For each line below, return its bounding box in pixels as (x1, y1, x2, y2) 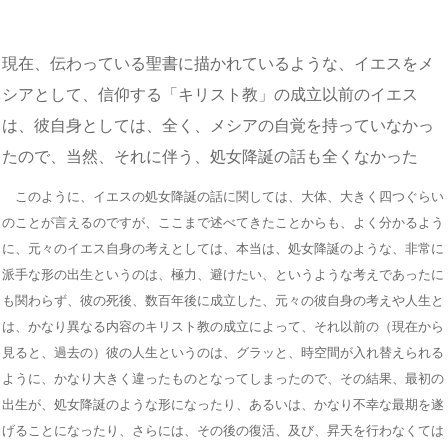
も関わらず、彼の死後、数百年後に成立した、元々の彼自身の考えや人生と (2, 292, 444, 308)
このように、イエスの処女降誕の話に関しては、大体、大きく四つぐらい (2, 188, 444, 204)
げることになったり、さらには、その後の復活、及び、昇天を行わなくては (2, 422, 444, 438)
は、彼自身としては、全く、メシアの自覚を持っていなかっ (2, 116, 434, 134)
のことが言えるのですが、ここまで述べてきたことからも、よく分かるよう (2, 214, 444, 230)
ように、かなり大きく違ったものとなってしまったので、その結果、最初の (2, 370, 444, 386)
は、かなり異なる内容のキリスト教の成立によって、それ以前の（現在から (2, 318, 444, 334)
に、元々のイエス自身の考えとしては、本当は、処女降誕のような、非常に (2, 240, 444, 256)
